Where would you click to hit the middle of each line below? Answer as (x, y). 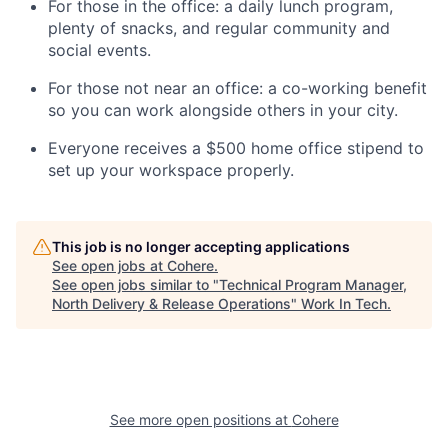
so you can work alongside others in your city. (223, 110)
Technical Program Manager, (313, 285)
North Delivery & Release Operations (171, 304)
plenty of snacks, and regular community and (219, 28)
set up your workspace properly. (171, 170)
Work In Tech (344, 304)
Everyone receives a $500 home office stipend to (236, 148)
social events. (99, 50)
